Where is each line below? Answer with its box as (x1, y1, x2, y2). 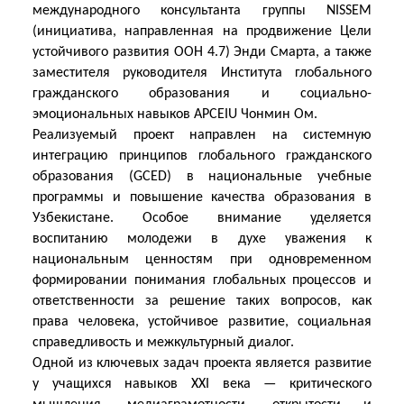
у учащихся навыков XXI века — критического (32, 377, 372, 391)
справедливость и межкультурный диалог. (32, 335, 294, 350)
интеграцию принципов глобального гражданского (32, 149, 372, 163)
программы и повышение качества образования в (32, 190, 372, 205)
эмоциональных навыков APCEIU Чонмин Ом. (32, 107, 317, 122)
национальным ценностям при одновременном (32, 252, 372, 267)
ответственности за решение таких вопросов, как (32, 294, 372, 308)
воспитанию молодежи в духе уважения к (32, 232, 372, 246)
